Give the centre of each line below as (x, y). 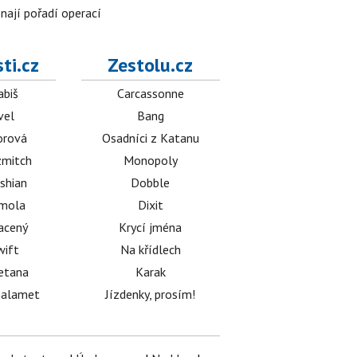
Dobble (151, 183)
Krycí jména (151, 228)
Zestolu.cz (151, 65)
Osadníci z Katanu (150, 138)
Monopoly (150, 161)
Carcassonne (150, 94)
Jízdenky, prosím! (151, 294)
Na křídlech (150, 250)
